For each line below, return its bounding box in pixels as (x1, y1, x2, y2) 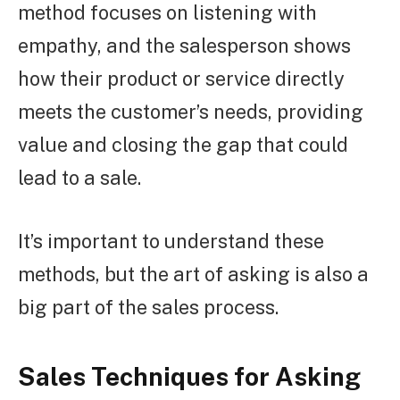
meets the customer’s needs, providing (18, 100, 363, 124)
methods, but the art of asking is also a (18, 262, 369, 287)
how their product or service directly (18, 67, 345, 91)
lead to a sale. (18, 166, 141, 190)
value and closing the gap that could (18, 133, 348, 157)
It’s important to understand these (18, 229, 324, 254)
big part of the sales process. (18, 296, 279, 320)
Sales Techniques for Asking (18, 362, 361, 392)
